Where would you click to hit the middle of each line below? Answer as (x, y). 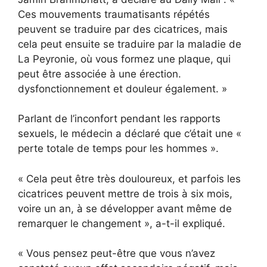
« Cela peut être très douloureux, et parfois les (129, 178)
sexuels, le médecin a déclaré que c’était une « (130, 134)
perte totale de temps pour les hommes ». (118, 149)
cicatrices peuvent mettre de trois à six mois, (125, 193)
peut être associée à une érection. (100, 74)
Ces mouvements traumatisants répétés (114, 14)
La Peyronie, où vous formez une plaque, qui (124, 59)
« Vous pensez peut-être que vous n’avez (117, 254)
